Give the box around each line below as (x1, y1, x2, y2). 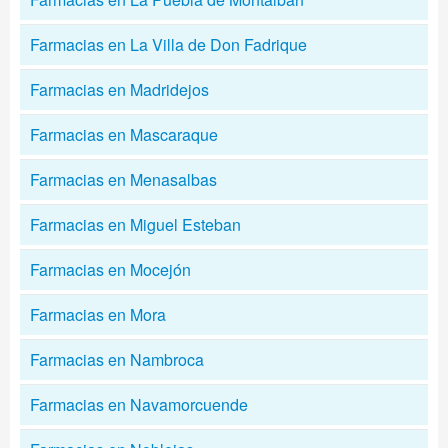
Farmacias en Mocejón (30, 258, 191, 281)
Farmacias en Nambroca (30, 348, 204, 371)
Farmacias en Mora (30, 303, 166, 326)
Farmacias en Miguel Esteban (30, 213, 241, 236)
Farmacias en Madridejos (30, 78, 209, 101)
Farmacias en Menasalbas (30, 168, 217, 191)
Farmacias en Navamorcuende (30, 393, 248, 416)
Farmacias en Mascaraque (30, 123, 218, 146)
